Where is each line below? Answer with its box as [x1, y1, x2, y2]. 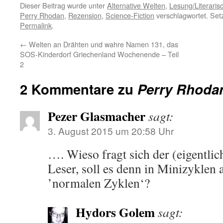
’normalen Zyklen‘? [48, 174, 150, 191]
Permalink [20, 20, 52, 30]
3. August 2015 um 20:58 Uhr [48, 124, 174, 137]
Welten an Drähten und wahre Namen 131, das [27, 39, 178, 49]
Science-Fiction [106, 10, 154, 20]
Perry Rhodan [20, 10, 64, 20]
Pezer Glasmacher [48, 107, 145, 125]
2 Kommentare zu [20, 79, 137, 99]
